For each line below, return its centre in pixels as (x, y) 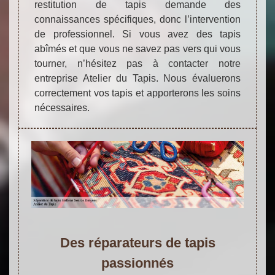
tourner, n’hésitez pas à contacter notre (137, 64)
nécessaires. (62, 108)
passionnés (137, 263)
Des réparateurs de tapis (137, 242)
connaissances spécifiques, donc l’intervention (137, 20)
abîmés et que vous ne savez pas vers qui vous (137, 49)
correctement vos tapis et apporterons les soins (137, 93)
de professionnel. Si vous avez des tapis (137, 34)
